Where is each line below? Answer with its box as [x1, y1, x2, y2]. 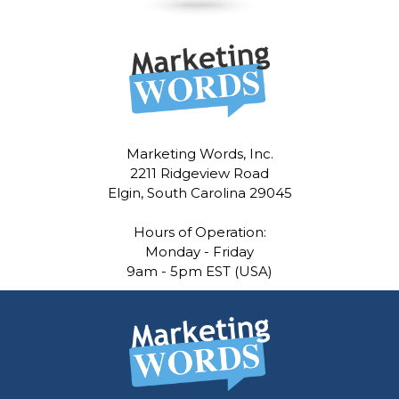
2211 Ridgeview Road [130, 164, 269, 182]
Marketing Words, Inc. [126, 144, 273, 162]
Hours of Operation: [133, 223, 266, 240]
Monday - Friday [145, 242, 254, 260]
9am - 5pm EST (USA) [126, 262, 273, 280]
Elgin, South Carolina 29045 [107, 183, 292, 201]
